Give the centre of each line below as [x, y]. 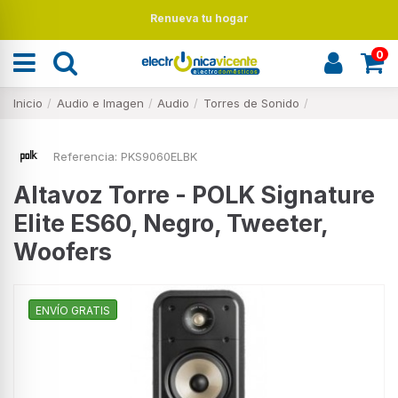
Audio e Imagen [100, 103]
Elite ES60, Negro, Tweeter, [171, 223]
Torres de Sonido [251, 103]
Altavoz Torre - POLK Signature [194, 194]
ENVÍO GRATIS [73, 310]
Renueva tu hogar [199, 18]
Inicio [28, 103]
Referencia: [85, 156]
